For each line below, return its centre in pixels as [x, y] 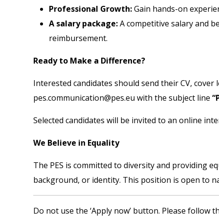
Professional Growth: [90, 9]
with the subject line [174, 98]
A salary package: [83, 23]
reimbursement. [78, 38]
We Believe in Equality [76, 142]
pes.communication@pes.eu [84, 98]
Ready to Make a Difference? [89, 60]
